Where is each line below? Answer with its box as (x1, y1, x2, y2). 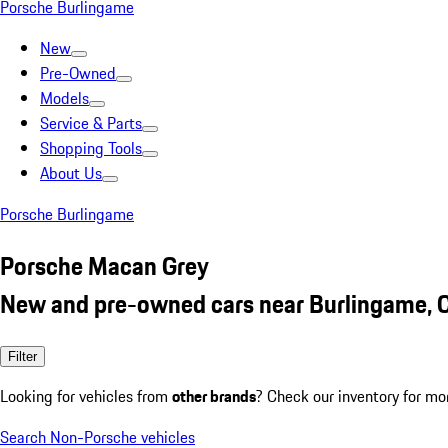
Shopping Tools (40, 136, 142, 160)
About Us (40, 161, 102, 185)
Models (40, 86, 89, 110)
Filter (8, 348, 37, 364)
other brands (172, 383, 256, 408)
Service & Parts (40, 111, 142, 135)
